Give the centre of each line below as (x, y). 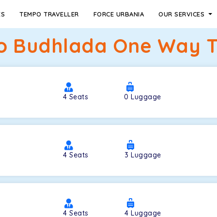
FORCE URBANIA (119, 14)
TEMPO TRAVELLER (49, 14)
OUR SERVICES (183, 14)
